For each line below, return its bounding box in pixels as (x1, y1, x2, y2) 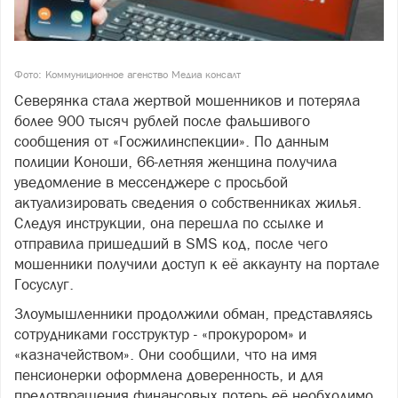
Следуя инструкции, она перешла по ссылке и (14, 214, 323, 233)
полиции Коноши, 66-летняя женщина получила (14, 153, 337, 171)
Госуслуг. (14, 275, 74, 294)
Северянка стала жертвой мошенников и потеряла (14, 92, 360, 110)
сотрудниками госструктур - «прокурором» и (14, 325, 306, 344)
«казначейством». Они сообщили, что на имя (14, 346, 317, 364)
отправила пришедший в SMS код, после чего (14, 235, 328, 253)
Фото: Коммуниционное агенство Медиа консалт (14, 68, 241, 82)
